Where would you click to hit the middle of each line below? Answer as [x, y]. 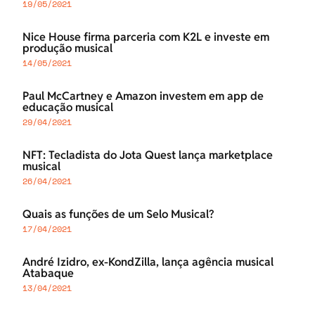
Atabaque [48, 274]
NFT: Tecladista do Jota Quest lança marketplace [148, 155]
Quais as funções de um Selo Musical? [118, 214]
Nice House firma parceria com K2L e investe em [146, 37]
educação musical [68, 108]
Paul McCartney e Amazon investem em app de [143, 96]
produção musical [67, 49]
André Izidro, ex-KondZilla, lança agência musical [148, 262]
